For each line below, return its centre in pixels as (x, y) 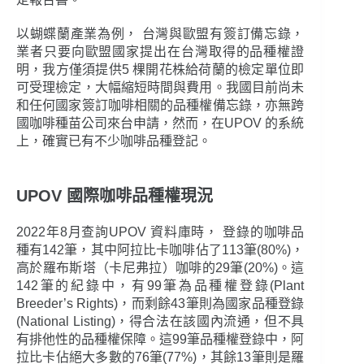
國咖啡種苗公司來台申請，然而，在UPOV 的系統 (160, 123)
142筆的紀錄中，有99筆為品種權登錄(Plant (160, 286)
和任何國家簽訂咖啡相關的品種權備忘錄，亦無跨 (160, 106)
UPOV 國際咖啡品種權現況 (115, 196)
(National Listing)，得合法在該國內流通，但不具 (160, 322)
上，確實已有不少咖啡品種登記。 (114, 141)
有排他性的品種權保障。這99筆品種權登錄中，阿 (160, 340)
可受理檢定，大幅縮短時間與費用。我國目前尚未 (160, 88)
